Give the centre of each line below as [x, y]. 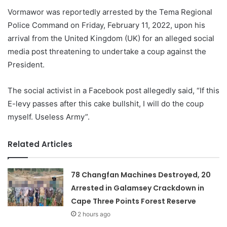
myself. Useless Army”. [49, 117]
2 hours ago [94, 214]
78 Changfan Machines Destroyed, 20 [141, 175]
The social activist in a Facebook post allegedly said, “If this [113, 90]
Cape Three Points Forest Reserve [134, 201]
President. [26, 64]
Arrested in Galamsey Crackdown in [138, 188]
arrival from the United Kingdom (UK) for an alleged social [111, 38]
